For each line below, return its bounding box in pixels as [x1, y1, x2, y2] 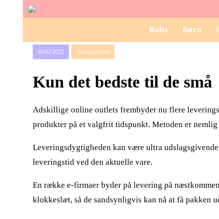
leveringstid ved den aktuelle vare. [33, 157, 153, 167]
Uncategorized [76, 48, 109, 55]
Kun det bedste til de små [33, 72, 212, 91]
